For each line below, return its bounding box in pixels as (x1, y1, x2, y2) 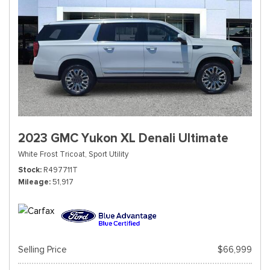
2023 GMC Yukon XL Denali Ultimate (18, 130, 228, 146)
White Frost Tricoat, (18, 149, 87, 159)
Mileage (18, 177, 49, 187)
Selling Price (18, 244, 67, 255)
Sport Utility (89, 149, 128, 159)
